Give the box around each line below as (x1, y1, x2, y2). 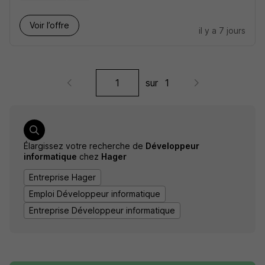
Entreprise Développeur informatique (29, 205, 175, 215)
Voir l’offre (30, 20, 69, 30)
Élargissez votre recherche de (24, 141, 146, 151)
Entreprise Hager (29, 172, 96, 182)
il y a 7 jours (199, 25, 245, 35)
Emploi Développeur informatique (29, 189, 160, 199)
